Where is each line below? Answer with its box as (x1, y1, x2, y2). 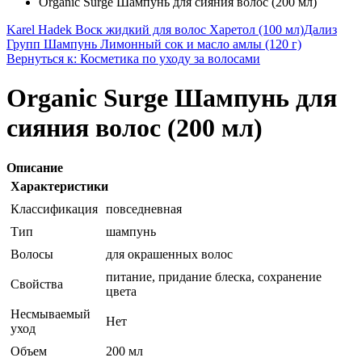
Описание (6, 160, 63, 175)
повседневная (106, 201, 182, 216)
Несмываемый (11, 306, 90, 321)
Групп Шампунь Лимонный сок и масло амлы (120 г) (6, 37, 301, 52)
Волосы (11, 246, 53, 261)
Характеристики (11, 179, 108, 193)
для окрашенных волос (106, 246, 233, 261)
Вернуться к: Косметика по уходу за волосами (6, 52, 260, 66)
